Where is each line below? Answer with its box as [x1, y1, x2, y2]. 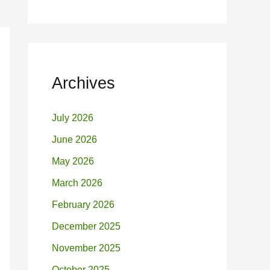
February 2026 [52, 199, 115, 210]
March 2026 [52, 178, 102, 189]
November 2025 [52, 243, 121, 254]
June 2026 [52, 134, 97, 145]
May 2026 [52, 156, 94, 167]
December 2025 [52, 221, 121, 232]
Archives [52, 74, 115, 93]
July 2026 [52, 113, 93, 124]
